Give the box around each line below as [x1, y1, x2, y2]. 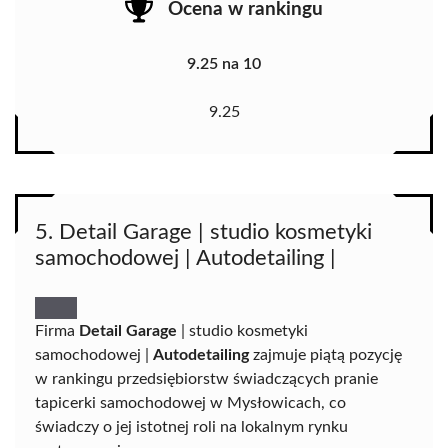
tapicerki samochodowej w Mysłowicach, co [35, 395, 346, 412]
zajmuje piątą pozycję [249, 347, 402, 364]
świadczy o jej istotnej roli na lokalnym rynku [35, 419, 348, 436]
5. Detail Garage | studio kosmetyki [35, 221, 372, 244]
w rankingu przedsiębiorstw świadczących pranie [35, 371, 378, 388]
